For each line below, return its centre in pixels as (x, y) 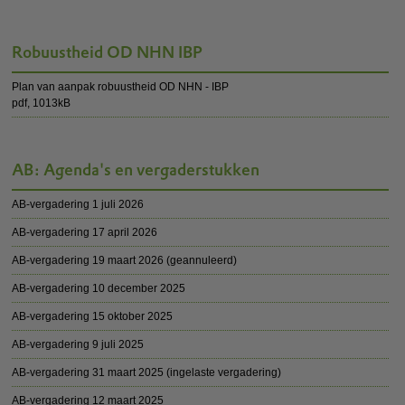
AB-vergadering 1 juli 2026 (78, 204)
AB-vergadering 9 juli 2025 (78, 344)
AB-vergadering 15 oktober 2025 (93, 316)
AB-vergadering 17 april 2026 (85, 232)
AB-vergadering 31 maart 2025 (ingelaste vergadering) (147, 372)
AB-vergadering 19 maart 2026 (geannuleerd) (125, 260)
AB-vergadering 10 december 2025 (99, 288)
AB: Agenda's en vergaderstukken (136, 170)
